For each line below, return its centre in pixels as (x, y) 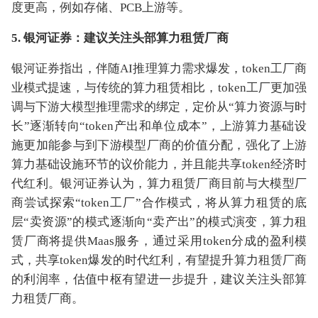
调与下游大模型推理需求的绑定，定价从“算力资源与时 (159, 107)
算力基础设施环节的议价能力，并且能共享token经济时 (159, 164)
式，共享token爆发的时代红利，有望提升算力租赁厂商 (159, 260)
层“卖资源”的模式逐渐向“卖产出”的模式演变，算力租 (159, 222)
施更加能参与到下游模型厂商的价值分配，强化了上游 (159, 145)
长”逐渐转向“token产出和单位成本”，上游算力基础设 (159, 126)
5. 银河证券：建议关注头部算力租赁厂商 (120, 38)
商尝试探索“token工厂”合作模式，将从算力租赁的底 (159, 203)
